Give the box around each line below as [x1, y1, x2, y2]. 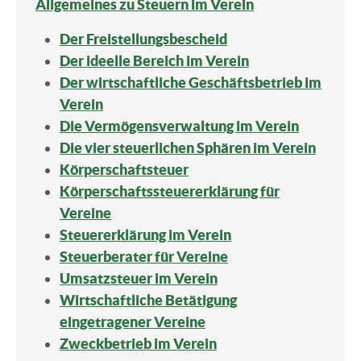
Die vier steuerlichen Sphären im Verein [60, 139, 316, 156]
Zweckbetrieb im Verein [60, 334, 217, 352]
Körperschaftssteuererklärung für [60, 182, 280, 200]
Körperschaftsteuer [60, 160, 189, 178]
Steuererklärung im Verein [60, 226, 231, 243]
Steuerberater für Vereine [60, 247, 228, 265]
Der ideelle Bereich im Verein [60, 52, 249, 69]
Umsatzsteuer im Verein [60, 269, 218, 287]
